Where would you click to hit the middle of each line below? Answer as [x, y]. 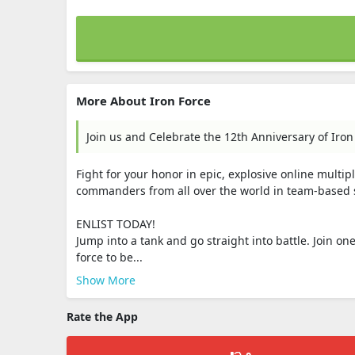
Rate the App [102, 317]
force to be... [109, 257]
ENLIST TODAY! [116, 224]
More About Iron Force [143, 101]
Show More [106, 280]
